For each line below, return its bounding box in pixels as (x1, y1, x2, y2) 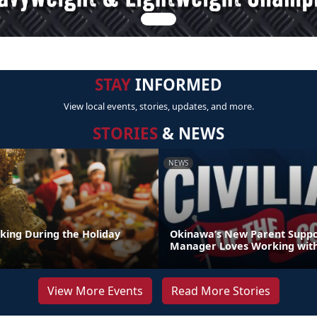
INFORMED (131, 74, 222, 96)
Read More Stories (171, 283, 270, 299)
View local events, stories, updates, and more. (63, 100, 254, 113)
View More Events (47, 283, 143, 299)
